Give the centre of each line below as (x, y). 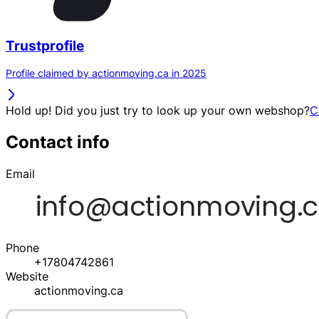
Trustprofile (45, 46)
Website (27, 277)
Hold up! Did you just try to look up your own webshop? (158, 111)
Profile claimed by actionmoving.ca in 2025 (106, 73)
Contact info (58, 142)
